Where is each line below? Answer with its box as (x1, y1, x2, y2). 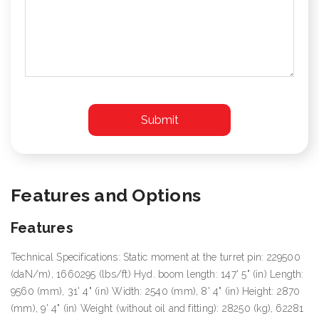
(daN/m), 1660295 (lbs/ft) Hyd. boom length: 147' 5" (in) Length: (11, 268, 304, 280)
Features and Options (11, 184, 202, 206)
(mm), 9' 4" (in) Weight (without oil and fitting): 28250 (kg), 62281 (11, 302, 304, 314)
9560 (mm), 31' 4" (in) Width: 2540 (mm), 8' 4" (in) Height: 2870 (11, 285, 300, 297)
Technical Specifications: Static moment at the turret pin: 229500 (11, 251, 300, 263)
